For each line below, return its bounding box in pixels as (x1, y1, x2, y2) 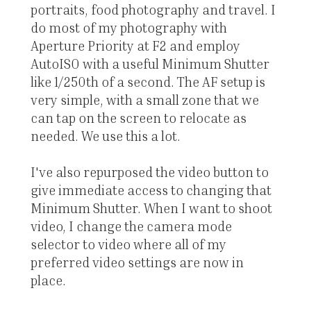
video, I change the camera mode (30, 217, 232, 234)
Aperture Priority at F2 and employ (30, 37, 240, 53)
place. (30, 271, 66, 288)
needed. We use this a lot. (30, 127, 180, 144)
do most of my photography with (30, 19, 227, 35)
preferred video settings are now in (30, 253, 244, 270)
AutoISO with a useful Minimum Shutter (30, 55, 269, 72)
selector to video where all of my (30, 235, 226, 252)
